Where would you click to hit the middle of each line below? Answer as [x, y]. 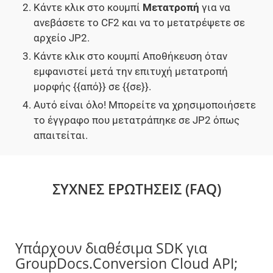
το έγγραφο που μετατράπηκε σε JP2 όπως [136, 120]
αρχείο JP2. [62, 38]
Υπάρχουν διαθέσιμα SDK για [111, 248]
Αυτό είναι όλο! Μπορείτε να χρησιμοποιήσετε [145, 105]
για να [215, 8]
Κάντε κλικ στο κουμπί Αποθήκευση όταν [130, 56]
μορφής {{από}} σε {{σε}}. [92, 87]
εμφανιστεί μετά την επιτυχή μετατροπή [131, 72]
